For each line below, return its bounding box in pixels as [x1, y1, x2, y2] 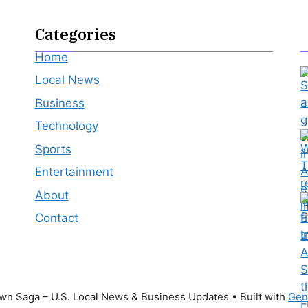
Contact [34, 211, 78, 225]
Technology [34, 119, 98, 133]
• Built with [229, 289, 288, 303]
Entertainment [34, 165, 113, 179]
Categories [34, 23, 116, 44]
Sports [34, 142, 71, 156]
